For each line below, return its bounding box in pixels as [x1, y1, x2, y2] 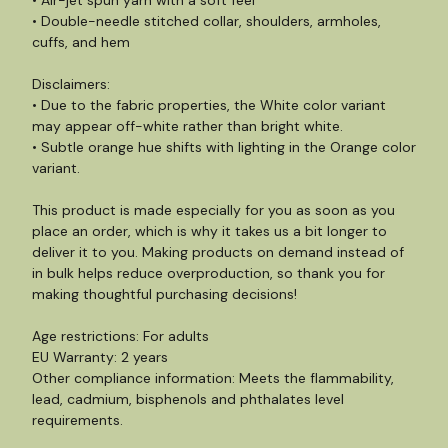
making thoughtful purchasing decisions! [32, 285, 297, 303]
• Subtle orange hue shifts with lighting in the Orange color [32, 138, 416, 156]
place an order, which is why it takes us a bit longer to [32, 222, 387, 240]
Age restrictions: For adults [32, 327, 209, 345]
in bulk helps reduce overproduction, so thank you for [32, 264, 385, 282]
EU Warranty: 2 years [32, 348, 168, 366]
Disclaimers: [32, 75, 110, 93]
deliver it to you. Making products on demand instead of [32, 243, 404, 261]
